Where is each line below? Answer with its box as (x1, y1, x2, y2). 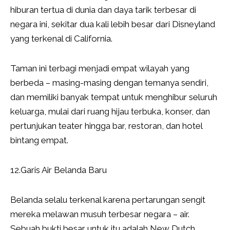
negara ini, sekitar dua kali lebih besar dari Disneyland (10, 19, 215, 30)
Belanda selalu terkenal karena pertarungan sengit (10, 195, 205, 205)
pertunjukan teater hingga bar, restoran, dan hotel (10, 121, 202, 131)
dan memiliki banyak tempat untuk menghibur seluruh (10, 92, 217, 103)
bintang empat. (10, 135, 68, 146)
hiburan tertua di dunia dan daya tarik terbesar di (10, 5, 196, 15)
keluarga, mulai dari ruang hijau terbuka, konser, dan (10, 106, 210, 117)
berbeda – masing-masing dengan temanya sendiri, (10, 78, 208, 88)
